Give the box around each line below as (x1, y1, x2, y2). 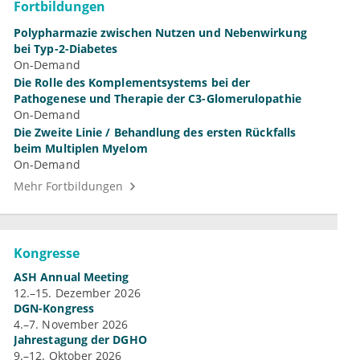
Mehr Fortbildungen (14, 178, 124, 194)
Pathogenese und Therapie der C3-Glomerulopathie (14, 91, 301, 107)
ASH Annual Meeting (14, 269, 129, 285)
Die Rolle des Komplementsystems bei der (14, 75, 35, 91)
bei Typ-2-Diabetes (14, 41, 118, 57)
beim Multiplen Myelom (14, 141, 148, 157)
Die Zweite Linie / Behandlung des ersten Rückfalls (14, 125, 296, 141)
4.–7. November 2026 (14, 317, 129, 333)
